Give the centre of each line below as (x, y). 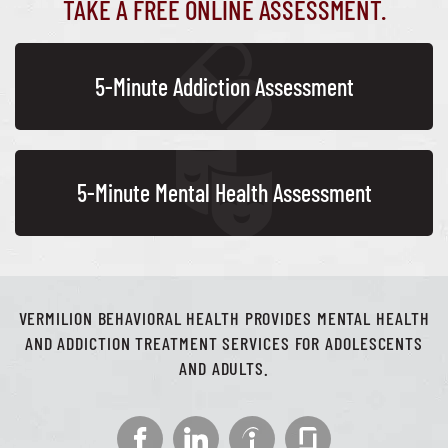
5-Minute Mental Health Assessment (224, 193)
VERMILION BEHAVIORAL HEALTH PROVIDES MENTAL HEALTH (224, 318)
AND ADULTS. (224, 368)
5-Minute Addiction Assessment (224, 86)
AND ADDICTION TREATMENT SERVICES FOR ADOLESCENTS (224, 343)
